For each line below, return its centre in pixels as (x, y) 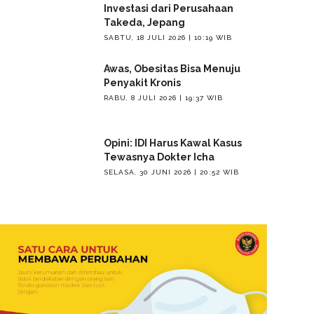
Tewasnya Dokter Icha (159, 157)
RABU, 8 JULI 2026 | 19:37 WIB (163, 98)
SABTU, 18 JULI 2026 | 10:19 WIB (168, 38)
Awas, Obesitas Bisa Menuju (172, 69)
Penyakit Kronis (142, 83)
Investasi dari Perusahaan (168, 8)
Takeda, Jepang (144, 22)
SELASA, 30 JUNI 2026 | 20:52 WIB (171, 172)
